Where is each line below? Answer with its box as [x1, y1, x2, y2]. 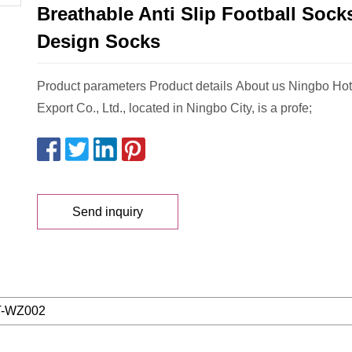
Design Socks [37, 31, 160, 53]
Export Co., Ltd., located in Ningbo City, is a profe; [37, 101, 312, 115]
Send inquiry [72, 204, 143, 218]
